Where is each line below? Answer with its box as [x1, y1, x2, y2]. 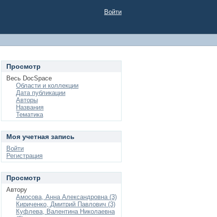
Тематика [16, 111, 43, 118]
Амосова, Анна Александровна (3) [16, 193, 117, 201]
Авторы [16, 96, 38, 104]
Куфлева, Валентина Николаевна [16, 208, 115, 215]
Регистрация [6, 152, 43, 159]
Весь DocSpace [6, 75, 52, 82]
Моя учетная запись [6, 133, 75, 140]
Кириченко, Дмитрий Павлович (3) [16, 201, 115, 208]
